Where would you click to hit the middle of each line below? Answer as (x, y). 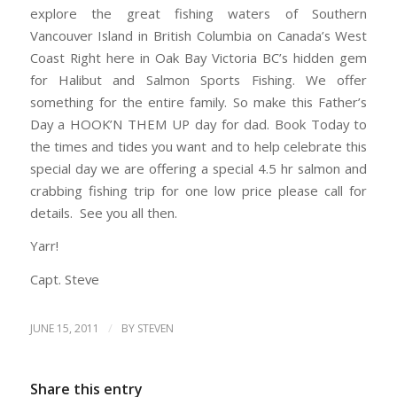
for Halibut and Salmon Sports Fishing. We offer (198, 79)
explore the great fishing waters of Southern (198, 13)
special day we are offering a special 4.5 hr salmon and (198, 168)
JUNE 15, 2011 (64, 328)
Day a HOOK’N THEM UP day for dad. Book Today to (198, 124)
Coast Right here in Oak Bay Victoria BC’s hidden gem (198, 57)
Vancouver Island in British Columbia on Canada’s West (198, 35)
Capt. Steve (64, 280)
